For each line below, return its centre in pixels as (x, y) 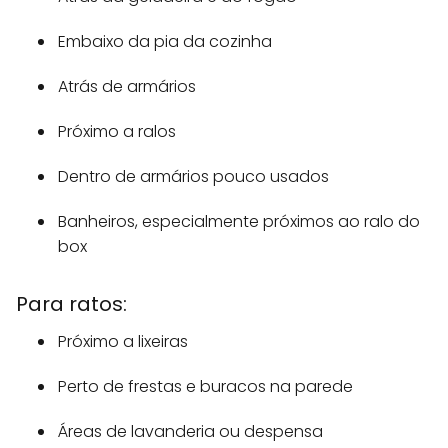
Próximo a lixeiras (123, 341)
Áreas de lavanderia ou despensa (190, 431)
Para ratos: (71, 304)
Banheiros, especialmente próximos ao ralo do (239, 221)
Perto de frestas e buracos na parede (205, 386)
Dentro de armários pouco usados (193, 176)
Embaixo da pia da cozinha (165, 41)
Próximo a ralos (117, 131)
